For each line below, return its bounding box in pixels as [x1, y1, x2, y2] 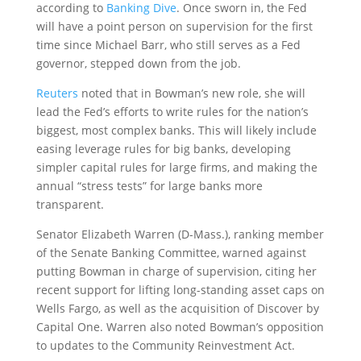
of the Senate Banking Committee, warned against [35, 245, 306, 260]
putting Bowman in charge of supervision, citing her [35, 263, 317, 279]
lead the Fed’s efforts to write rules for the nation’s [35, 104, 309, 119]
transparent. [35, 197, 107, 212]
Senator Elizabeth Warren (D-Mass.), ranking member [35, 226, 324, 242]
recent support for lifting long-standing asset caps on [35, 282, 325, 297]
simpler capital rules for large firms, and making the [35, 160, 317, 175]
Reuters [35, 85, 78, 101]
